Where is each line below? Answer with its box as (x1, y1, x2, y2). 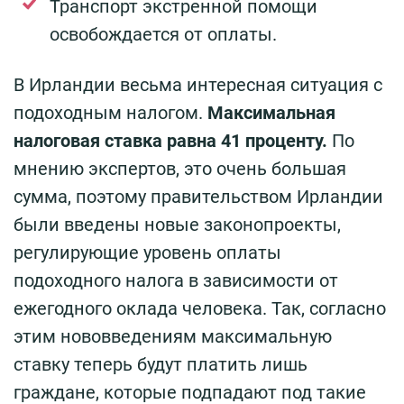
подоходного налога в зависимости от (14, 270, 338, 292)
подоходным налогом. (14, 102, 207, 124)
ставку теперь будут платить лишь (14, 353, 308, 376)
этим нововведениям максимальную (14, 326, 332, 348)
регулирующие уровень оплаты (14, 242, 281, 264)
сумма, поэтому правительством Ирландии (14, 186, 383, 208)
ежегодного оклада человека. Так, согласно (14, 298, 386, 320)
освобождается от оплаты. (50, 23, 277, 46)
